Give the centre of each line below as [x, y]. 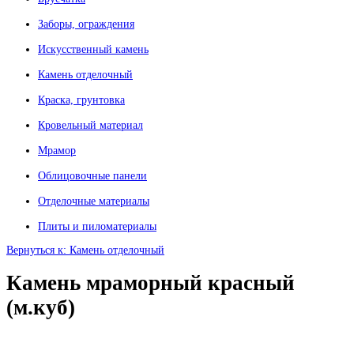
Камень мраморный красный [151, 283]
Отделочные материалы [94, 201]
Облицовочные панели [92, 176]
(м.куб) [41, 308]
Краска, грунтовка [81, 100]
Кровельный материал [90, 126]
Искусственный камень [93, 50]
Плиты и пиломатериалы [97, 227]
